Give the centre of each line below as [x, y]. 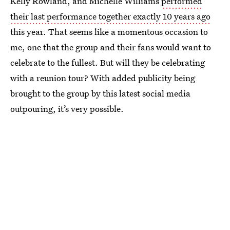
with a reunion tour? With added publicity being [103, 78]
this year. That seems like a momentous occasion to [109, 32]
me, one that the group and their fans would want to [111, 47]
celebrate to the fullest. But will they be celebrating [108, 62]
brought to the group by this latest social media [100, 93]
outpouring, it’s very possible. [67, 109]
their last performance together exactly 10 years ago [110, 16]
